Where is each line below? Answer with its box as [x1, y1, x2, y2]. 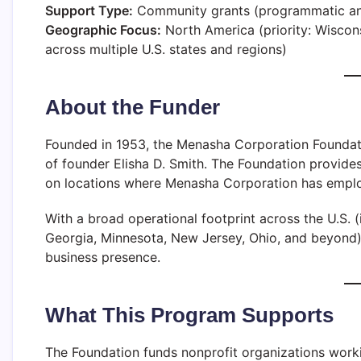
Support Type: [45, 2, 133, 19]
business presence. [45, 248, 164, 265]
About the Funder [45, 94, 220, 119]
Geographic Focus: [45, 21, 161, 38]
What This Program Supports [45, 302, 334, 327]
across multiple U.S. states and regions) [45, 40, 287, 57]
